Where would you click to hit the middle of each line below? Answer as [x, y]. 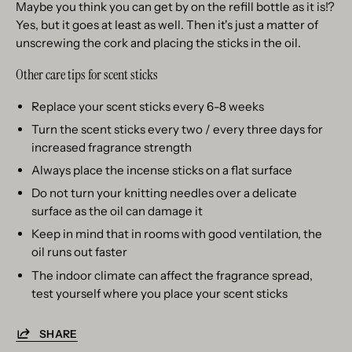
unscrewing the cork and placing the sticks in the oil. [158, 43]
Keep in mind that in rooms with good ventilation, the [177, 234]
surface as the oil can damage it [117, 211]
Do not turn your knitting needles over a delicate [164, 193]
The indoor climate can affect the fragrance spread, [172, 275]
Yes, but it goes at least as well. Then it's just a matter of [167, 25]
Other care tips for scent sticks [87, 75]
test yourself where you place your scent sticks [159, 293]
